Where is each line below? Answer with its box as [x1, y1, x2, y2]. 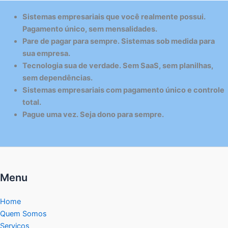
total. [22, 97, 41, 107]
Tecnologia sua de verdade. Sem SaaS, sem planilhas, [22, 61, 213, 70]
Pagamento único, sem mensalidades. [22, 24, 157, 34]
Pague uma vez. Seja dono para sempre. [22, 109, 164, 119]
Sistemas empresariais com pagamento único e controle [22, 85, 224, 95]
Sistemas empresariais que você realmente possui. [22, 12, 206, 21]
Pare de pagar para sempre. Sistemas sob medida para [22, 36, 215, 46]
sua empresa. [22, 48, 70, 58]
